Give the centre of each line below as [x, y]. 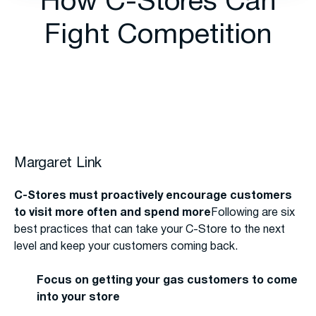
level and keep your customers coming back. [126, 247]
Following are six [253, 213]
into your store [78, 298]
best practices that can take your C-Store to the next [150, 230]
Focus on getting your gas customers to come [167, 281]
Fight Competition [158, 36]
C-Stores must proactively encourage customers [153, 196]
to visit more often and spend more [113, 213]
